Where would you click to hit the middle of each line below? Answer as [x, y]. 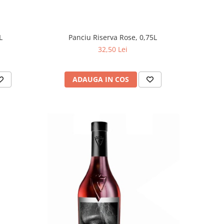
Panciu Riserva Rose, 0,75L [113, 37]
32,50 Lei [113, 49]
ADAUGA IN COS [100, 79]
